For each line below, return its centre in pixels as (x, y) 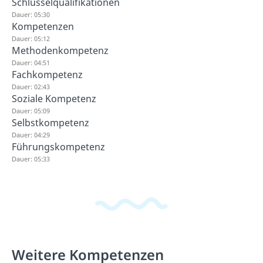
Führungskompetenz (58, 147)
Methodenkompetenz (60, 50)
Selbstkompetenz (50, 123)
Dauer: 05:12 (31, 38)
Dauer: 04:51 (31, 63)
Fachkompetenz (47, 75)
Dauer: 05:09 (31, 111)
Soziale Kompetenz (54, 99)
